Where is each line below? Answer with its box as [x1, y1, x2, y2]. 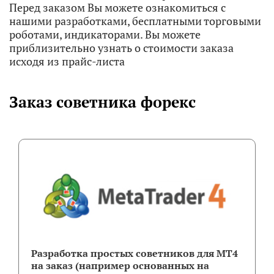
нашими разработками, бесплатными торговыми [9, 13, 261, 28]
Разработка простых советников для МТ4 [31, 246, 238, 260]
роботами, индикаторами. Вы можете [9, 27, 201, 42]
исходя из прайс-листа [9, 54, 125, 68]
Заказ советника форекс [9, 92, 196, 112]
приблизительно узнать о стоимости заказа [9, 40, 234, 55]
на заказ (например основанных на [31, 258, 209, 272]
